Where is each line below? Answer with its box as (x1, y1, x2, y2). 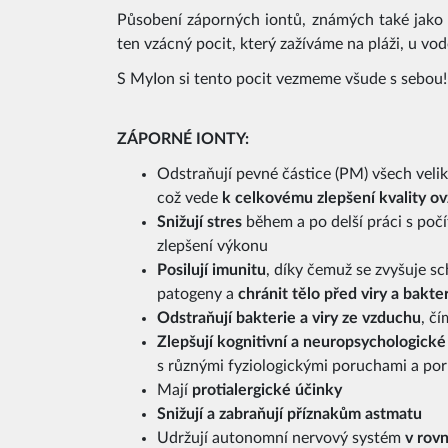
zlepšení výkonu (157, 237, 268, 254)
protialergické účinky (192, 381, 342, 398)
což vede (157, 189, 222, 206)
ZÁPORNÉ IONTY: (117, 130, 249, 147)
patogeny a (157, 285, 238, 302)
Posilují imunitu (157, 261, 266, 278)
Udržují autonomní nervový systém (157, 429, 405, 446)
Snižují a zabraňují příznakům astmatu (157, 405, 422, 422)
